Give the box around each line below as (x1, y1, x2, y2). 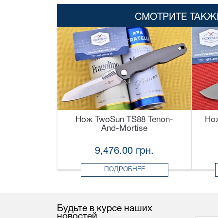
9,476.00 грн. (95, 147, 154, 156)
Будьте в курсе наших (57, 204, 152, 214)
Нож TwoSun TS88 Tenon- (75, 116, 173, 124)
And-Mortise (101, 125, 147, 133)
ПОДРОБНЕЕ (104, 166, 145, 173)
